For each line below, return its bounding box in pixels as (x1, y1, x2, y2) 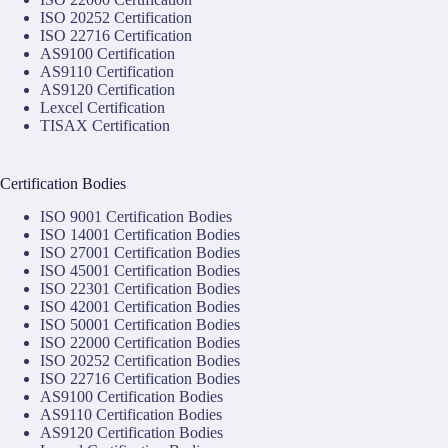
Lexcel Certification (40, 99, 165, 117)
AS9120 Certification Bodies (40, 424, 223, 441)
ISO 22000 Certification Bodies (40, 334, 240, 351)
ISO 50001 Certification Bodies (40, 316, 240, 333)
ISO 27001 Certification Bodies (40, 244, 240, 261)
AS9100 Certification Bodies (40, 388, 223, 405)
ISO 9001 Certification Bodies (40, 208, 232, 225)
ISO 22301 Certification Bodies (40, 280, 240, 297)
